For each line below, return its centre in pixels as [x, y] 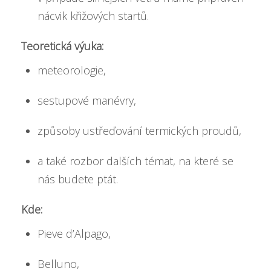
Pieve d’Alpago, [74, 233]
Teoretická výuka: [62, 46]
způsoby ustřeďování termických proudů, [139, 131]
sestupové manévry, [87, 100]
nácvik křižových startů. [93, 16]
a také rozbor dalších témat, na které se [135, 161]
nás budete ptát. [78, 179]
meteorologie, [72, 70]
